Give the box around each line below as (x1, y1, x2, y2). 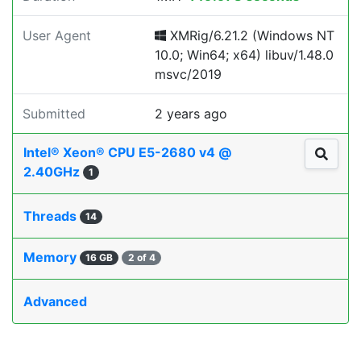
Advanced (23, 293, 87, 309)
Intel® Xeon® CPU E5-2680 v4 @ (23, 144, 231, 160)
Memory (23, 249, 80, 265)
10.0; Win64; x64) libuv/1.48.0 (155, 47, 334, 63)
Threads (23, 208, 80, 224)
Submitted (23, 106, 85, 122)
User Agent (23, 27, 91, 44)
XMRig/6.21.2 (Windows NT (166, 27, 334, 44)
